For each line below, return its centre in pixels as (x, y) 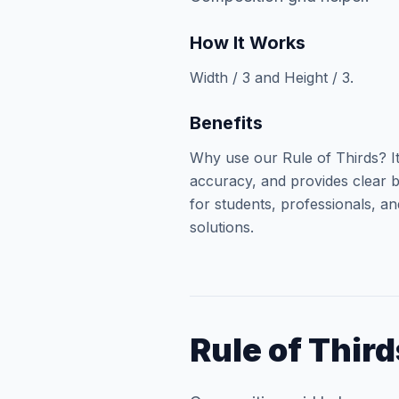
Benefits (227, 123)
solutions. (222, 227)
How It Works (248, 43)
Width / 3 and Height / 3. (272, 77)
